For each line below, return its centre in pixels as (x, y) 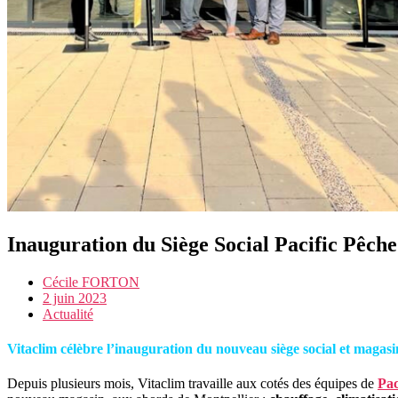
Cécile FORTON (91, 282)
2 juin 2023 (75, 298)
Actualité (68, 314)
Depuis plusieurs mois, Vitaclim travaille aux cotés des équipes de (192, 384)
